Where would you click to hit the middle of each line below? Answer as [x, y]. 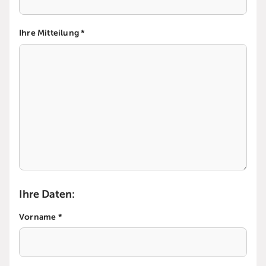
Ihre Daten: [47, 194]
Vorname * [40, 217]
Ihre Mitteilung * [52, 33]
